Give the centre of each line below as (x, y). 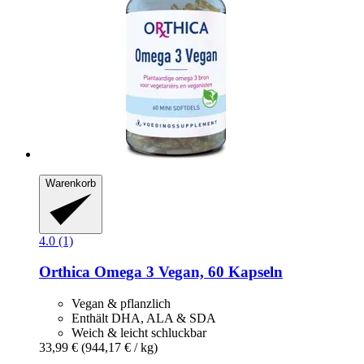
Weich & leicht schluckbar (139, 333)
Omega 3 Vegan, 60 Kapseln (186, 272)
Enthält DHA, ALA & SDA (144, 318)
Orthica (65, 272)
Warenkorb (71, 184)
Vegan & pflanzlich (121, 304)
